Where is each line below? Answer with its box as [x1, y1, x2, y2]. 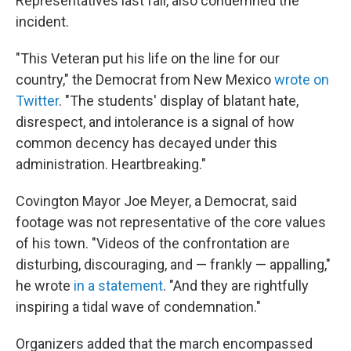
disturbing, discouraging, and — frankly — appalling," [16, 255, 331, 273]
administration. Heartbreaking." [16, 155, 206, 172]
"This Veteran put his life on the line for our [16, 49, 280, 67]
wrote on [274, 71, 329, 88]
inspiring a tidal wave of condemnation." [16, 298, 261, 315]
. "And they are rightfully [163, 277, 309, 294]
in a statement [74, 277, 163, 294]
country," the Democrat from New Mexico [16, 71, 274, 88]
